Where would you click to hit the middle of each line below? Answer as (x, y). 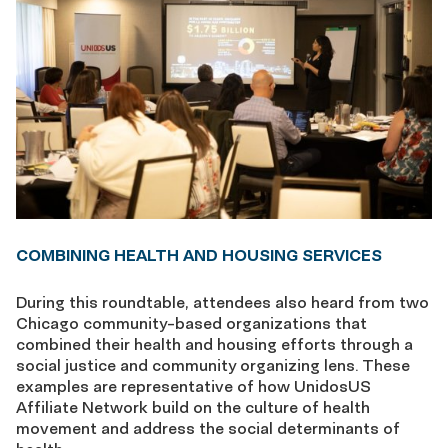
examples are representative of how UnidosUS (193, 385)
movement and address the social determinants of (208, 427)
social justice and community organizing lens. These (213, 364)
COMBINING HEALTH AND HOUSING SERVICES (199, 254)
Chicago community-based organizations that (191, 322)
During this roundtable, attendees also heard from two (222, 301)
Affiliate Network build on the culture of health (193, 406)
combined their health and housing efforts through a (214, 343)
